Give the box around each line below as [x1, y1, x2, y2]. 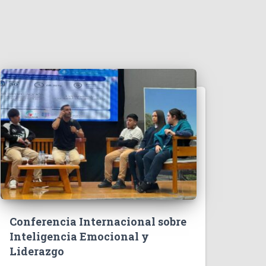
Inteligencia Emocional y [9, 229, 149, 243]
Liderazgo [9, 244, 64, 258]
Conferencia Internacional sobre [9, 214, 186, 229]
